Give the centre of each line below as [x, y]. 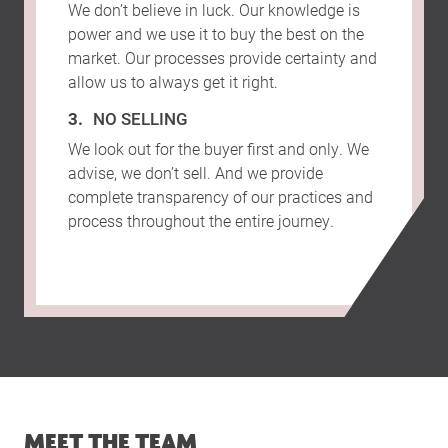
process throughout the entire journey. [201, 221]
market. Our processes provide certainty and [222, 58]
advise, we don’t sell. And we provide [195, 173]
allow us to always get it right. [173, 82]
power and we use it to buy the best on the [216, 34]
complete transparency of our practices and [220, 197]
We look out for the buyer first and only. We [218, 149]
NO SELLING [140, 119]
